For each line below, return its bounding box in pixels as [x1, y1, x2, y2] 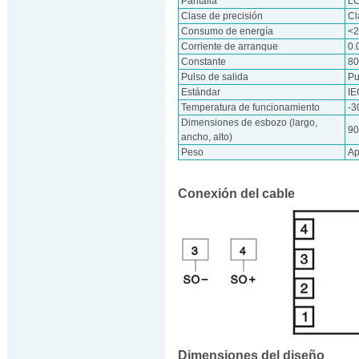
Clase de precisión [181, 10, 264, 22]
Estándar [181, 87, 221, 98]
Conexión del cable [178, 186, 295, 200]
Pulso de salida [181, 71, 249, 83]
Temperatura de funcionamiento [181, 102, 321, 113]
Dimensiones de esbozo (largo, [181, 117, 318, 128]
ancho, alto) [181, 131, 233, 143]
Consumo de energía [181, 26, 274, 37]
